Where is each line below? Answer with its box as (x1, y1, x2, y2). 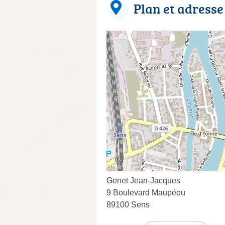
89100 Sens (106, 200, 150, 209)
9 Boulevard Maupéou (106, 188, 185, 197)
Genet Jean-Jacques (106, 176, 180, 185)
